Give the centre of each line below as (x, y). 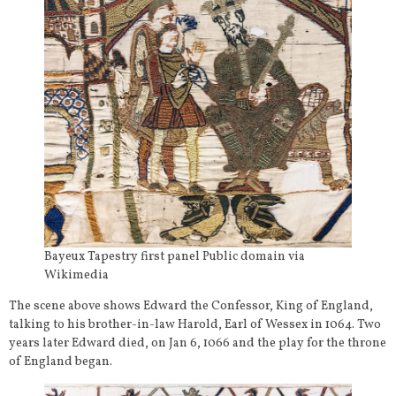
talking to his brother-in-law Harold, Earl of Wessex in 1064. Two (195, 324)
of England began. (61, 362)
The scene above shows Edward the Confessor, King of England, (191, 306)
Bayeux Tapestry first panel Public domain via (175, 256)
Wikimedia (76, 275)
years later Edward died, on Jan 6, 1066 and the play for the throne (198, 343)
